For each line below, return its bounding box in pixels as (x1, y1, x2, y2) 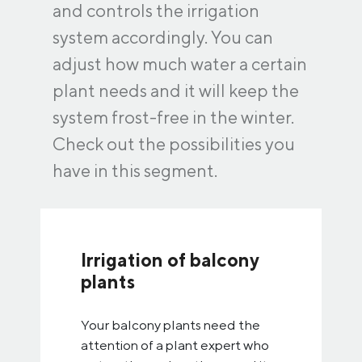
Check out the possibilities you (53, 133, 295, 154)
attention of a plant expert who (81, 337, 269, 353)
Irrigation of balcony (81, 249, 259, 271)
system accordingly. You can (53, 27, 273, 48)
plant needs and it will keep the (53, 80, 299, 101)
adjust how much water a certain (53, 53, 307, 74)
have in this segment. (53, 160, 217, 181)
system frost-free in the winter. (53, 107, 294, 128)
